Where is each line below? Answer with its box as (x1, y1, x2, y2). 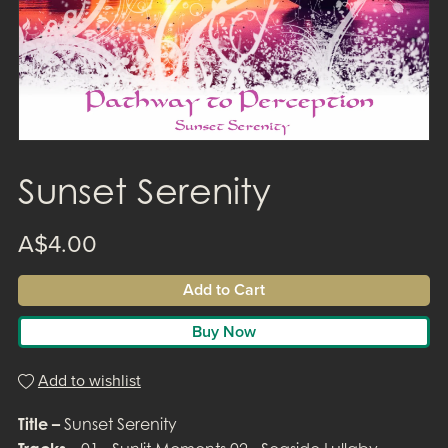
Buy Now (192, 321, 256, 342)
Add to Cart (183, 280, 265, 301)
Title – (17, 413, 60, 434)
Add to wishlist (37, 370, 141, 391)
